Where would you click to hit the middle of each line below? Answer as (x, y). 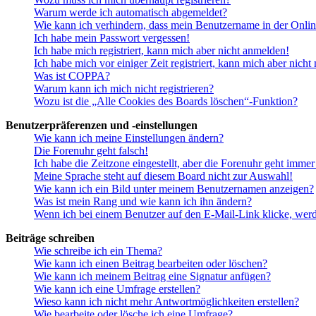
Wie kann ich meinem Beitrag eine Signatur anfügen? (152, 276)
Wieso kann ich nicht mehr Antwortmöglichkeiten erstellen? (166, 302)
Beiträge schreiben (50, 238)
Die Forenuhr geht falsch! (91, 151)
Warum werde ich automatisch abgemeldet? (130, 13)
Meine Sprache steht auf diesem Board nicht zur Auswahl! (163, 176)
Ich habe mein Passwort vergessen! (112, 38)
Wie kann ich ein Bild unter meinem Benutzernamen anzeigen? (174, 189)
